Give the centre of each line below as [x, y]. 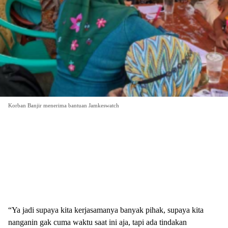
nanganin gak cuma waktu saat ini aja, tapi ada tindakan [97, 222]
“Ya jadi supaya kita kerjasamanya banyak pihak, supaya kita [106, 210]
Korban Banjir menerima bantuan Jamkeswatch [64, 105]
